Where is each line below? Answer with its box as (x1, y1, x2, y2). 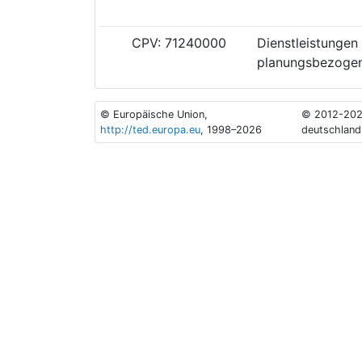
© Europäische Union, (100, 107, 208, 120)
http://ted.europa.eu (100, 123, 201, 136)
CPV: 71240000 (128, 34, 226, 51)
